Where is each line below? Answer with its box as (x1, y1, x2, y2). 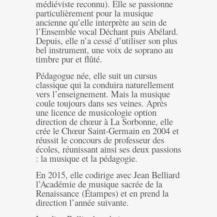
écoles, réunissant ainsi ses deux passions (36, 142, 181, 155)
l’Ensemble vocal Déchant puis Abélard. (36, 25, 178, 37)
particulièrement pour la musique (36, 6, 153, 19)
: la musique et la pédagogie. (36, 152, 138, 164)
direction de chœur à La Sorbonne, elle (36, 115, 173, 127)
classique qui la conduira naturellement (36, 78, 174, 91)
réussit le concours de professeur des (36, 133, 164, 146)
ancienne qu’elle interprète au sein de (36, 15, 167, 28)
